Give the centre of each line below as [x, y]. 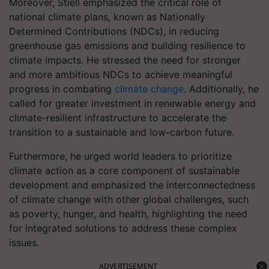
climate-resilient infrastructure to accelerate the [118, 118]
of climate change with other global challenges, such [129, 199]
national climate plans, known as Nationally [107, 17]
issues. [24, 243]
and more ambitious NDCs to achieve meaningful [121, 74]
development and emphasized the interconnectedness [132, 185]
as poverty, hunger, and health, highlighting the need [128, 214]
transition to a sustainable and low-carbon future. [122, 132]
